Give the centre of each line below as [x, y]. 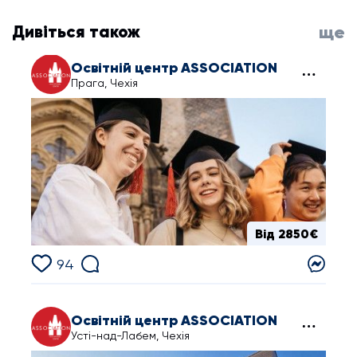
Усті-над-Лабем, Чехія [130, 335]
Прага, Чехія [104, 83]
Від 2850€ [286, 233]
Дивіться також [76, 32]
